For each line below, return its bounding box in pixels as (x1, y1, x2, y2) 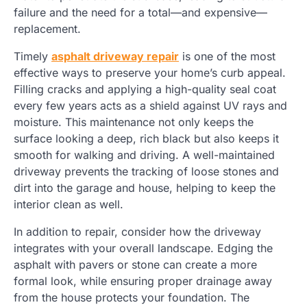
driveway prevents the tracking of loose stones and (14, 164, 279, 178)
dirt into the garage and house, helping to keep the (14, 180, 275, 195)
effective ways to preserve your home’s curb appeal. (14, 65, 286, 79)
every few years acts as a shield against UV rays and (14, 98, 287, 112)
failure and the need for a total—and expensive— (14, 5, 267, 19)
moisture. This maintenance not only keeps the (14, 114, 254, 129)
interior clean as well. (14, 197, 123, 211)
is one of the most (179, 49, 275, 63)
